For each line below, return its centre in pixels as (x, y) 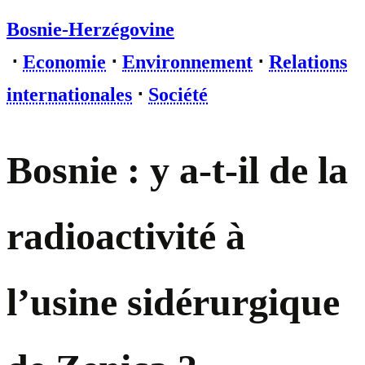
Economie (64, 62)
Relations (308, 62)
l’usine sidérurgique (173, 302)
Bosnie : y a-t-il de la (177, 170)
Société (178, 95)
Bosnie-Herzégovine (90, 29)
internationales (69, 95)
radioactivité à (126, 236)
